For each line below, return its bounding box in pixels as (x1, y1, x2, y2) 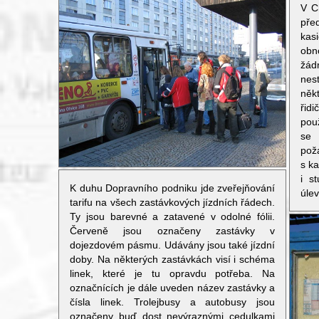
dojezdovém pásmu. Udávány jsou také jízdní (70, 239, 276, 251)
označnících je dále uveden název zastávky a (70, 282, 276, 293)
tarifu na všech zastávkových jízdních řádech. (70, 197, 276, 208)
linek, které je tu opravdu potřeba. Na (70, 268, 276, 279)
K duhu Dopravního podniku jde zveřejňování (70, 182, 276, 194)
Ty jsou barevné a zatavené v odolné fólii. (70, 211, 276, 222)
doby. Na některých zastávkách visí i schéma (70, 253, 276, 265)
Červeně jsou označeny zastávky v (70, 225, 276, 236)
